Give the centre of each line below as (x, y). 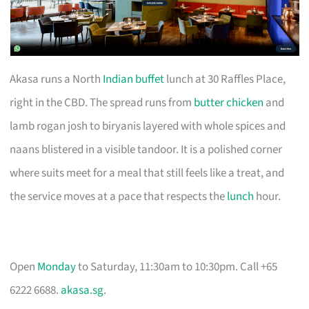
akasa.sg (82, 290)
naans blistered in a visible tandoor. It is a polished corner (146, 149)
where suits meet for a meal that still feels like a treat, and (147, 173)
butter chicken (229, 102)
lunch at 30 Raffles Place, (225, 79)
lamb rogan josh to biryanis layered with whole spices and (148, 126)
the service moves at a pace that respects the (119, 196)
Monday (57, 267)
